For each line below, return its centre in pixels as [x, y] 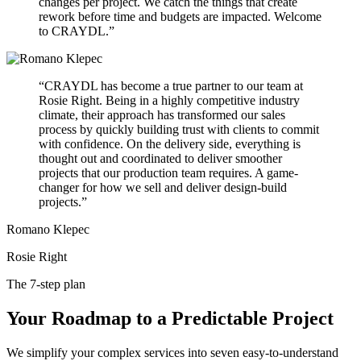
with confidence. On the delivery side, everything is [170, 144]
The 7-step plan [46, 284]
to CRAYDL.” [77, 31]
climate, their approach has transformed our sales [162, 115]
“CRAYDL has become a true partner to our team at [171, 86]
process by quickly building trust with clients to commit [179, 130]
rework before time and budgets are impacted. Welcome [180, 17]
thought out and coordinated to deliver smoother [160, 159]
